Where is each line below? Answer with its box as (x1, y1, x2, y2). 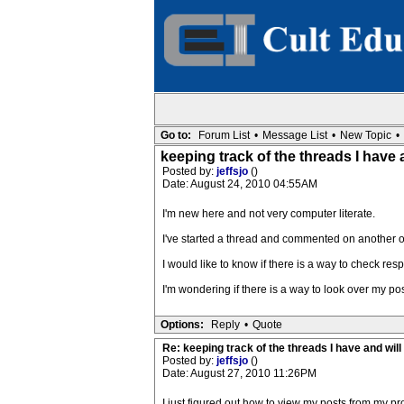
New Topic (339, 129, 391, 142)
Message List (262, 129, 327, 142)
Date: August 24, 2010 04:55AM (161, 178, 317, 190)
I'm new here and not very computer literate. (161, 207, 375, 220)
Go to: (160, 129, 191, 142)
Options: (160, 318, 204, 331)
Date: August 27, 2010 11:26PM (161, 367, 317, 380)
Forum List (197, 129, 250, 142)
